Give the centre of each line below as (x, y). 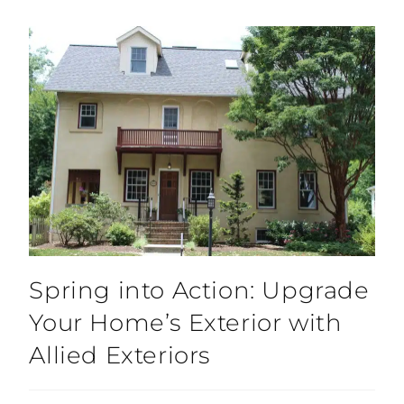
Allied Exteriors (120, 356)
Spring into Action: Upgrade (199, 291)
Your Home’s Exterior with (186, 323)
